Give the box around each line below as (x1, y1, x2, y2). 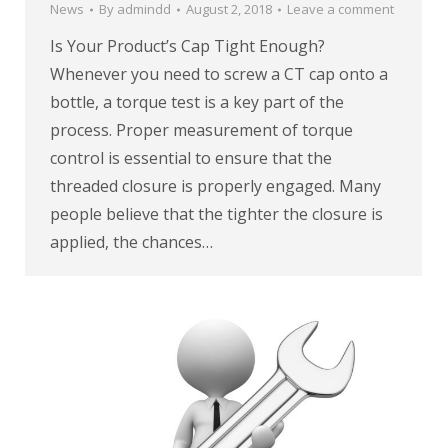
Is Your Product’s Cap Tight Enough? (50, 35, 325, 58)
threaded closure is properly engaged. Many (50, 175, 381, 198)
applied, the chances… (50, 231, 213, 254)
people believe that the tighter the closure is (50, 203, 383, 226)
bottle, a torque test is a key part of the (50, 91, 344, 114)
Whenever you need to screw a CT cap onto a (50, 63, 388, 86)
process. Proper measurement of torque (50, 119, 353, 142)
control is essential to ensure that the (50, 147, 332, 170)
